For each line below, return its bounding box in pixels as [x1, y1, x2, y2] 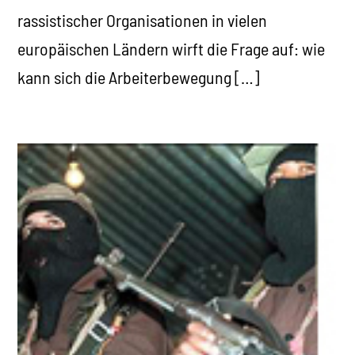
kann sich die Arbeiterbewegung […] [17, 66, 261, 87]
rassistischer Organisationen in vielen [17, 9, 268, 30]
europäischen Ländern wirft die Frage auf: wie [17, 37, 326, 59]
